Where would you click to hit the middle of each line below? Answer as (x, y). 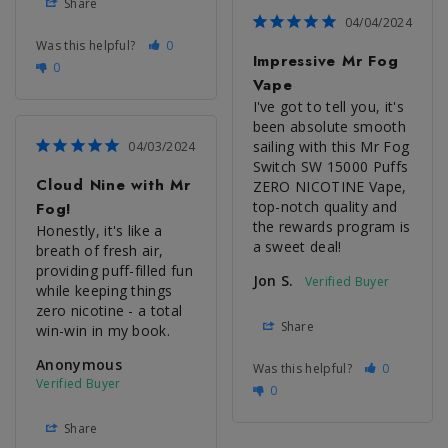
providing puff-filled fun (115, 270)
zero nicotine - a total (109, 310)
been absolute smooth (329, 126)
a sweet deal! (297, 246)
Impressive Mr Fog (325, 60)
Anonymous (79, 364)
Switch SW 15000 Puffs (330, 166)
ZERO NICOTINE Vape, (329, 186)
